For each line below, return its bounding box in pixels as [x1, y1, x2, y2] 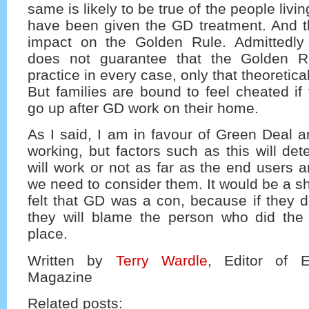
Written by [28, 252, 116, 268]
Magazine [28, 268, 92, 285]
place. [28, 226, 68, 242]
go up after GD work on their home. [28, 99, 259, 116]
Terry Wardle [115, 252, 208, 268]
